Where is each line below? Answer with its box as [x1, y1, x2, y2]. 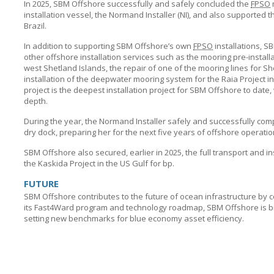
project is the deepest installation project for [24, 84, 190, 95]
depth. [24, 95, 48, 106]
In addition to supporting [24, 40, 116, 51]
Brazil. [24, 20, 46, 31]
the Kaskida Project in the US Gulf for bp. [24, 158, 174, 169]
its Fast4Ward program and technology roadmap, [24, 202, 207, 213]
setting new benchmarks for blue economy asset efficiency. [24, 213, 244, 224]
